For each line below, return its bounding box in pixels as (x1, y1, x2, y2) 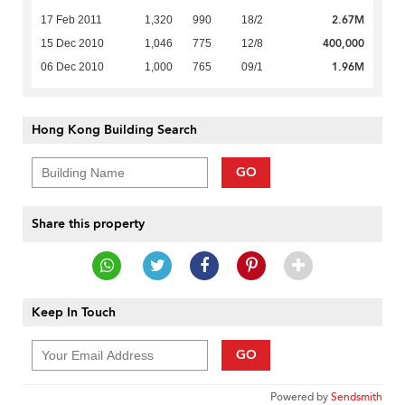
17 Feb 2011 (41, 14, 102, 27)
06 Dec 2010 (41, 61, 104, 74)
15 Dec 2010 (41, 37, 104, 51)
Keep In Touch (32, 304, 116, 322)
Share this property (32, 215, 145, 233)
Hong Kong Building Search (32, 121, 197, 139)
